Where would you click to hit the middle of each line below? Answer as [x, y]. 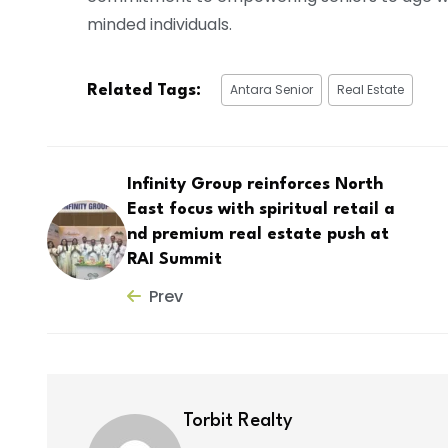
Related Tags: [144, 90]
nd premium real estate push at [258, 234]
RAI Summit [174, 259]
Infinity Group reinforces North [255, 184]
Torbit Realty [238, 421]
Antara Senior [271, 89]
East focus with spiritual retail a [261, 209]
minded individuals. [159, 24]
